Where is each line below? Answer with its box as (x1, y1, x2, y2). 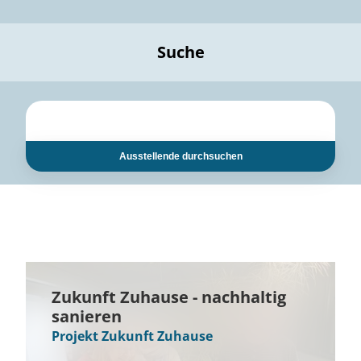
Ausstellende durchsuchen (118, 151, 243, 162)
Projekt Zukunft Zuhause (52, 327, 213, 345)
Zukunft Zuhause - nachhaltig (52, 286, 286, 308)
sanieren (52, 305, 122, 327)
